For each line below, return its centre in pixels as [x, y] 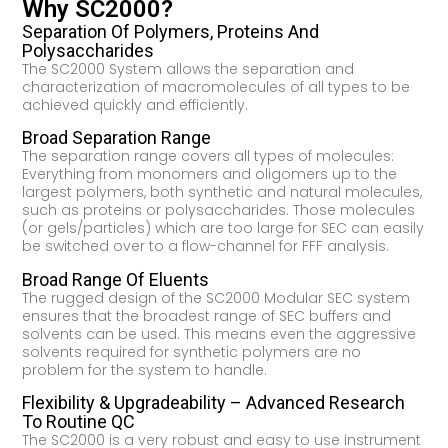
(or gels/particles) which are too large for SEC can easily [223, 228]
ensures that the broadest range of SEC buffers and [207, 315]
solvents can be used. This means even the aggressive [219, 333]
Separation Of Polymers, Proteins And [171, 31]
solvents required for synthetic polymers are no [192, 351]
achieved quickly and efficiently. [135, 104]
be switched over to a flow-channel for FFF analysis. [206, 246]
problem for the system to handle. [145, 369]
